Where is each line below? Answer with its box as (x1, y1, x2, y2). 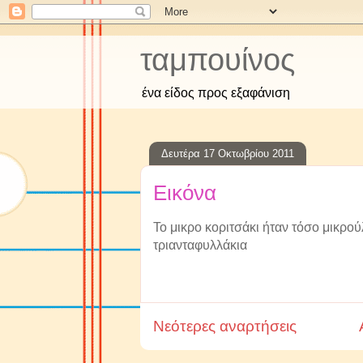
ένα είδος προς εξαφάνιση (142, 86, 290, 100)
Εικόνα (153, 181, 216, 205)
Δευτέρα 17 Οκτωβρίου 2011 (161, 147, 294, 160)
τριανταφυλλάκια (153, 238, 247, 252)
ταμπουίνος (140, 43, 295, 77)
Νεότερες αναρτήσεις (153, 318, 297, 335)
